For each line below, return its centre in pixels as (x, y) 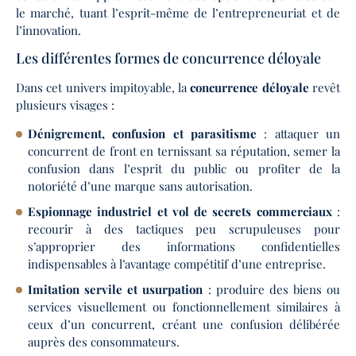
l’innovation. (48, 30)
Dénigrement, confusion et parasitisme (142, 134)
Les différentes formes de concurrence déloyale (168, 58)
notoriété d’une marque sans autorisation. (140, 186)
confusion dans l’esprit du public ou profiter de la (184, 169)
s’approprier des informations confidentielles (184, 247)
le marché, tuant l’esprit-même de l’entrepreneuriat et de (178, 12)
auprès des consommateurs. (104, 342)
